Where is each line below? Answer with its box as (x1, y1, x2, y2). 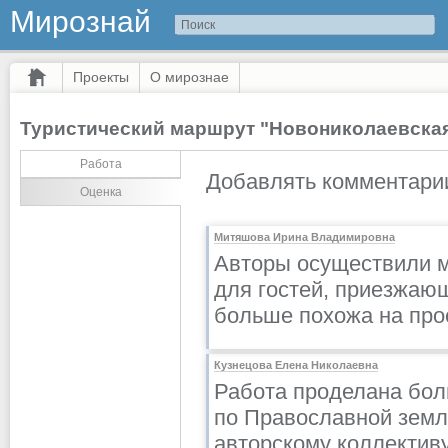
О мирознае (150, 69, 229, 85)
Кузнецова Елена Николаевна (214, 359, 378, 371)
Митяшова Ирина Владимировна (214, 231, 395, 243)
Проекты (73, 69, 129, 85)
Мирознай (10, 5, 151, 38)
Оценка (80, 185, 122, 199)
